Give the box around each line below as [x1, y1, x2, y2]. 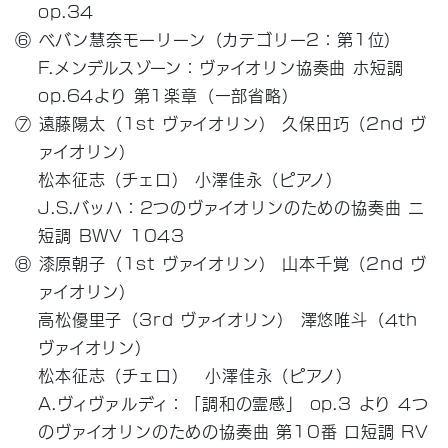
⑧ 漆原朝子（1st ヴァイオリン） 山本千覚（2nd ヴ [15, 249, 428, 275]
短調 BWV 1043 [38, 221, 185, 247]
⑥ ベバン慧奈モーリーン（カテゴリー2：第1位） [15, 25, 402, 51]
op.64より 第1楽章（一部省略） [38, 81, 299, 107]
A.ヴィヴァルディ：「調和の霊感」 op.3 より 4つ [38, 389, 429, 415]
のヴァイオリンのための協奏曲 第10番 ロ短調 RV [38, 417, 429, 443]
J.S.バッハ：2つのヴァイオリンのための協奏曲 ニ [38, 193, 425, 219]
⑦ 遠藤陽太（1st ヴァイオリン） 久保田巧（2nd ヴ [15, 109, 428, 135]
